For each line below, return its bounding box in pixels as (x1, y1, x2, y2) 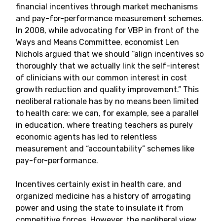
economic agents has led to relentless (16, 132, 157, 142)
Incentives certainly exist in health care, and (16, 180, 182, 189)
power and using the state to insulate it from (16, 203, 184, 213)
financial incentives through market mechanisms (16, 2, 198, 11)
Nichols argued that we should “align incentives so (16, 49, 204, 59)
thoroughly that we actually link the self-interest (16, 61, 200, 71)
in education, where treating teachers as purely (16, 120, 193, 130)
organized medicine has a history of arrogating (16, 191, 191, 201)
